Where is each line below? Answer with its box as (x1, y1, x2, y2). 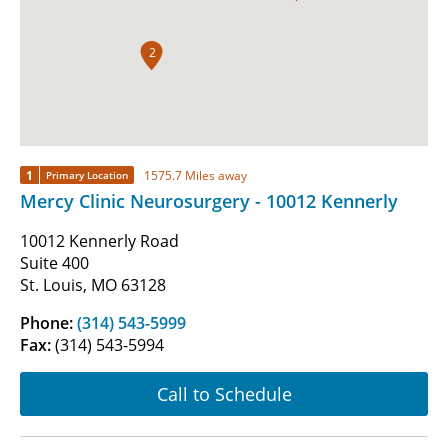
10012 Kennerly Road (20, 230, 179, 253)
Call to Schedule (156, 381, 292, 406)
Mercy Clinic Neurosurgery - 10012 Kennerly (20, 189, 398, 214)
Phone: (20, 312, 77, 335)
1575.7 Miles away (144, 166, 247, 184)
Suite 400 (20, 252, 89, 275)
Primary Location (46, 168, 128, 183)
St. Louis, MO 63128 (20, 274, 166, 297)
